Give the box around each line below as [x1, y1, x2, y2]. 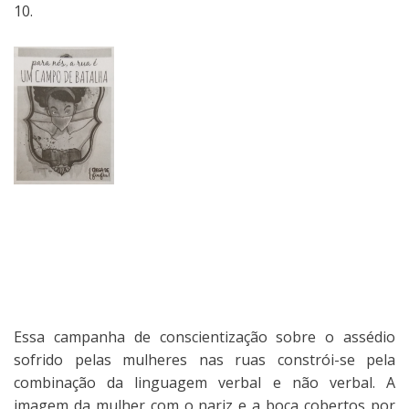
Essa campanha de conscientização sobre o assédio [14, 326, 395, 347]
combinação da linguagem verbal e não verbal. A [14, 372, 395, 393]
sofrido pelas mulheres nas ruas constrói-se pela [14, 349, 395, 370]
